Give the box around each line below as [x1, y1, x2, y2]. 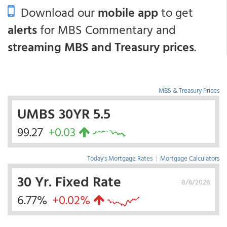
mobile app [98, 3, 158, 22]
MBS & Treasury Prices [159, 85, 219, 96]
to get [158, 3, 193, 22]
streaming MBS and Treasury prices [8, 37, 194, 56]
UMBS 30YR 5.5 [17, 102, 110, 124]
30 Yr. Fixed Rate [17, 170, 121, 192]
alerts [8, 20, 37, 39]
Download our [15, 3, 98, 22]
